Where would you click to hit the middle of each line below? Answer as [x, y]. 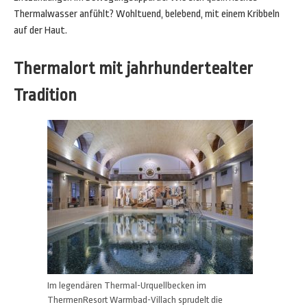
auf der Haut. [40, 30]
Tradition [45, 95]
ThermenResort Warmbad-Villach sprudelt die [135, 300]
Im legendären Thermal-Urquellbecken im [127, 285]
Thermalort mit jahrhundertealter [133, 69]
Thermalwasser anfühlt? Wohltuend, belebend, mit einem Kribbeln [147, 14]
